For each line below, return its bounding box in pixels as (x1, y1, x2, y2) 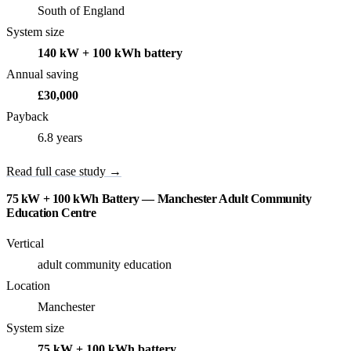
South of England (38, 3, 125, 17)
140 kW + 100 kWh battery (38, 45, 183, 60)
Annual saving (6, 67, 78, 81)
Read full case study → (6, 164, 121, 178)
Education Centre (6, 206, 96, 220)
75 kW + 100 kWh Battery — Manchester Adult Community (6, 192, 312, 206)
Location (6, 279, 50, 293)
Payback (6, 109, 49, 123)
